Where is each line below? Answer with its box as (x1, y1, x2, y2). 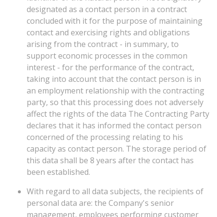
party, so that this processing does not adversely (27, 97, 203, 108)
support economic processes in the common (27, 50, 187, 61)
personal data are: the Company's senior (27, 198, 174, 208)
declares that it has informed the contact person (27, 120, 201, 131)
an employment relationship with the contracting (27, 85, 204, 96)
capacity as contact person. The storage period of (27, 143, 206, 154)
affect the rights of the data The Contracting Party (27, 108, 209, 119)
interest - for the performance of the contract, (27, 62, 194, 73)
